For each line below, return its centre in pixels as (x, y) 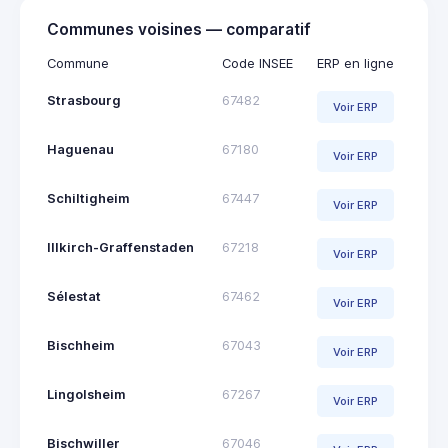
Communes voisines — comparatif (179, 30)
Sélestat (74, 297)
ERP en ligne (355, 64)
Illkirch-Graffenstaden (120, 248)
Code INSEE (257, 64)
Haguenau (80, 150)
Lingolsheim (86, 395)
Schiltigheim (88, 199)
